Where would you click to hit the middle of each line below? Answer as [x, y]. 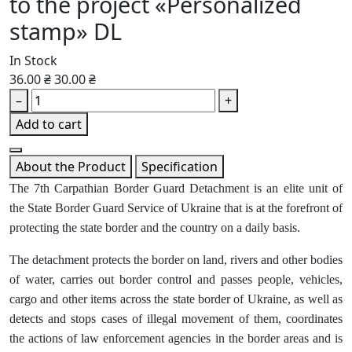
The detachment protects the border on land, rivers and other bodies [176, 260]
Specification [180, 167]
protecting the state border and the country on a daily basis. [155, 228]
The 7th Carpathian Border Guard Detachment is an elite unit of [176, 189]
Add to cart [49, 125]
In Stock [33, 61]
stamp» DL [66, 31]
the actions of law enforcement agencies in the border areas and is [176, 339]
